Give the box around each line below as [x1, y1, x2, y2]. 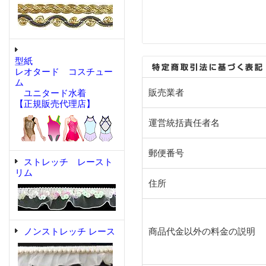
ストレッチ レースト [24, 157, 113, 167]
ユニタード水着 [15, 88, 86, 98]
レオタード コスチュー [15, 67, 113, 77]
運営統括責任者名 [148, 118, 220, 128]
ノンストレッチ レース [24, 227, 115, 236]
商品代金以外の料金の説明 [148, 227, 255, 236]
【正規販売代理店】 [15, 99, 95, 109]
